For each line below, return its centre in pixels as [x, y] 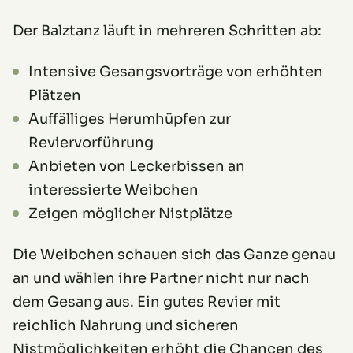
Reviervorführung [91, 143]
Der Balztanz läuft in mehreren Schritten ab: [167, 31]
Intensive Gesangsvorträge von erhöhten [176, 72]
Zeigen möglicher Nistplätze [130, 214]
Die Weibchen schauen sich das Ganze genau [174, 255]
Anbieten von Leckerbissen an [137, 167]
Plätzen [55, 96]
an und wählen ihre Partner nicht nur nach [161, 279]
